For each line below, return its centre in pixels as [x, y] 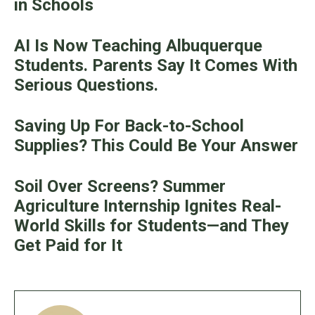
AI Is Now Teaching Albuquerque [138, 46]
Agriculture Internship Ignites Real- [148, 206]
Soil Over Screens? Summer [120, 187]
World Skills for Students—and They [152, 226]
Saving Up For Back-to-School [129, 126]
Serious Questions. [86, 85]
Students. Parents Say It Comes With [156, 66]
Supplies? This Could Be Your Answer [156, 146]
